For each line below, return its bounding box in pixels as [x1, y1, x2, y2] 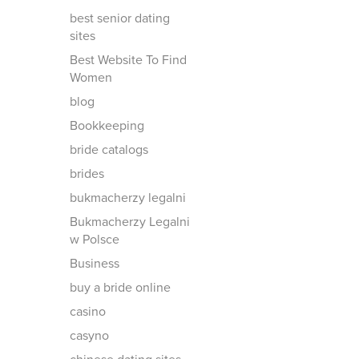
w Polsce [70, 232, 119, 248]
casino [70, 304, 106, 320]
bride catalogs [70, 142, 148, 158]
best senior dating [70, 10, 170, 26]
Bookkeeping [70, 118, 144, 134]
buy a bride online [70, 280, 171, 296]
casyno [70, 328, 109, 344]
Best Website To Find [70, 52, 187, 68]
